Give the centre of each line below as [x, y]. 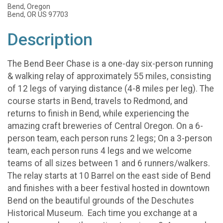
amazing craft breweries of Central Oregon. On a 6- [105, 126]
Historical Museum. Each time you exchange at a [102, 213]
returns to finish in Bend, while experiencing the [98, 113]
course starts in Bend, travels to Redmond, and [98, 101]
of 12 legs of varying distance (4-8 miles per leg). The [111, 88]
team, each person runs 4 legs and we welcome [100, 151]
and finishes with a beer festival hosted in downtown [109, 188]
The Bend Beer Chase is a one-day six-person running [110, 63]
